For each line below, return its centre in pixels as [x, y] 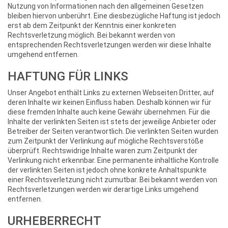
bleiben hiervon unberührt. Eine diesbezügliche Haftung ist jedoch [114, 16]
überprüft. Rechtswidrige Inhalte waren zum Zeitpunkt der [103, 151]
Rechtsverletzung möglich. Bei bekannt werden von [91, 35]
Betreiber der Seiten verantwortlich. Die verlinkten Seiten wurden [113, 131]
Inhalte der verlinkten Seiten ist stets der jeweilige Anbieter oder [112, 122]
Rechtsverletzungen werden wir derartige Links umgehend [103, 189]
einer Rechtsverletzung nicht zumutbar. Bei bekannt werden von [112, 180]
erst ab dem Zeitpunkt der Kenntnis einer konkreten [92, 25]
